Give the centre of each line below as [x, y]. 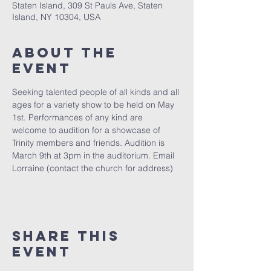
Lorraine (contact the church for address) [93, 168]
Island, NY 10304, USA [56, 17]
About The [64, 53]
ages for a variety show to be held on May [94, 105]
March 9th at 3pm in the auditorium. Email [94, 155]
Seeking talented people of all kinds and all [97, 92]
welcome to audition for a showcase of [87, 130]
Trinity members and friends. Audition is [90, 143]
